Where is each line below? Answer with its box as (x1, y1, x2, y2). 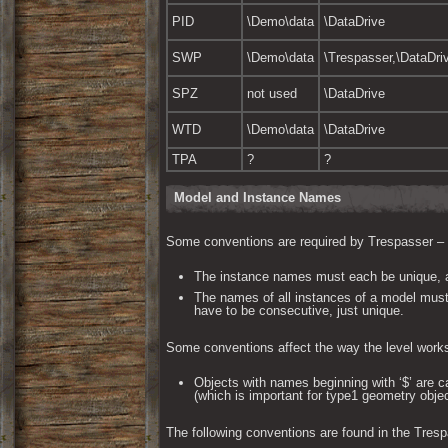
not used (247, 86, 297, 101)
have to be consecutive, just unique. (194, 303, 404, 318)
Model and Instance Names (174, 190, 341, 205)
